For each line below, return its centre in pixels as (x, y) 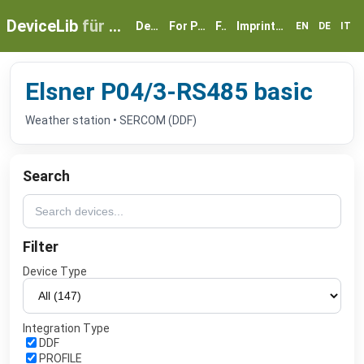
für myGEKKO (95, 26)
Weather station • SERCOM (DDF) (111, 120)
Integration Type (66, 328)
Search (46, 176)
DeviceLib (44, 26)
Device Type (55, 271)
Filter (41, 247)
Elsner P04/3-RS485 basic (169, 91)
